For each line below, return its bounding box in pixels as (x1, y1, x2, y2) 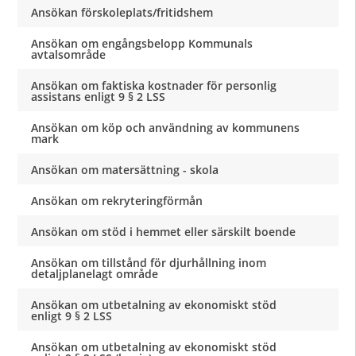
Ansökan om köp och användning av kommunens (31, 120, 300, 135)
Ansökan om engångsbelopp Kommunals (31, 36, 253, 51)
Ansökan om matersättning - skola (31, 162, 219, 177)
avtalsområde (31, 47, 106, 62)
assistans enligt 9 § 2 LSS (31, 89, 166, 104)
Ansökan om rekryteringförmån (31, 193, 203, 208)
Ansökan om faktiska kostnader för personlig (31, 78, 277, 93)
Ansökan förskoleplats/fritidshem (31, 5, 214, 20)
